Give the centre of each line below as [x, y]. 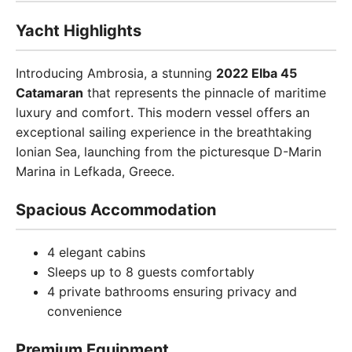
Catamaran [49, 93]
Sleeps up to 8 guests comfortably [151, 272]
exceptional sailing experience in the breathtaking [164, 132]
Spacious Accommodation [116, 210]
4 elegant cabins [96, 252]
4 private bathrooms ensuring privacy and [172, 291]
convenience [84, 311]
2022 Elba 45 [257, 73]
